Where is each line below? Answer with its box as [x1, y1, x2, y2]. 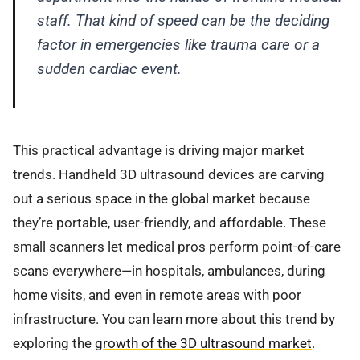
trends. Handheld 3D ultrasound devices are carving [13, 166, 325, 183]
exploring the [13, 335, 95, 352]
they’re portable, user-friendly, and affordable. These [13, 215, 326, 231]
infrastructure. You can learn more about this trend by [13, 311, 335, 328]
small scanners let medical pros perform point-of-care [13, 239, 341, 256]
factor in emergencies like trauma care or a [36, 35, 320, 54]
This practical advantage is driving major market [13, 142, 305, 159]
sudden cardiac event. [36, 59, 182, 78]
